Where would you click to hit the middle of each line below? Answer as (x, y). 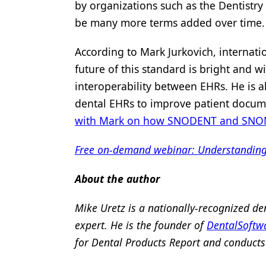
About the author (117, 179)
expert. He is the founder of (141, 225)
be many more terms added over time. (170, 23)
